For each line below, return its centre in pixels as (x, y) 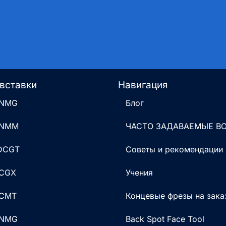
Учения (139, 173)
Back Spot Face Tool (165, 219)
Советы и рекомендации (174, 150)
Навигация (143, 85)
